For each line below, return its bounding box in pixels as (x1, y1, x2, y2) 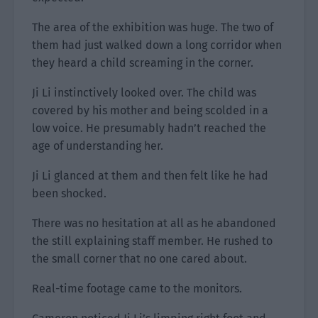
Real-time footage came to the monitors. (32, 282, 242, 295)
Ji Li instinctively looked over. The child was (32, 86, 256, 99)
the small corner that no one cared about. (32, 252, 247, 265)
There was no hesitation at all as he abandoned (32, 216, 276, 230)
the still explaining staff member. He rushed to (32, 234, 273, 248)
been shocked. (32, 187, 106, 200)
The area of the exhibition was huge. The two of (32, 21, 273, 34)
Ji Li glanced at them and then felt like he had (32, 169, 268, 182)
